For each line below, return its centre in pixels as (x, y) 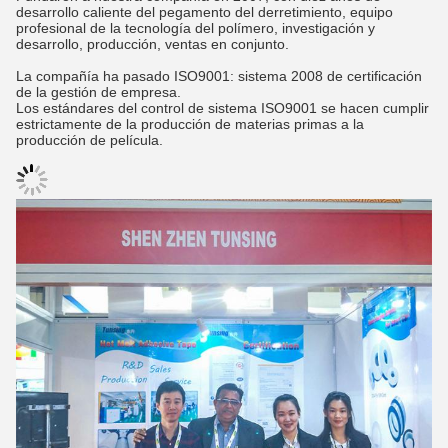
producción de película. (89, 140)
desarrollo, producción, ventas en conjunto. (152, 44)
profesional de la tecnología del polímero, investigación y (195, 28)
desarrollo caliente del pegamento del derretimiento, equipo (204, 12)
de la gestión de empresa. (98, 92)
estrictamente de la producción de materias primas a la (190, 124)
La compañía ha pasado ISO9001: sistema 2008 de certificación (219, 76)
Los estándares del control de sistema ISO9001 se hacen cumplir (222, 108)
